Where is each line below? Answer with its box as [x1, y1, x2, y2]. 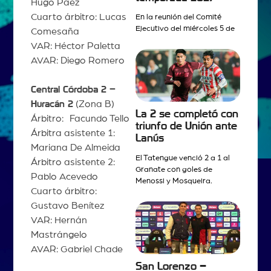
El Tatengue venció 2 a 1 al [135, 154, 230, 162]
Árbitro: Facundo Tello [30, 114, 129, 124]
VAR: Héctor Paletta [30, 41, 120, 51]
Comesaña [30, 27, 79, 37]
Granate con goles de [135, 165, 212, 174]
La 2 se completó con [135, 109, 238, 120]
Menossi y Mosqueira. [135, 177, 212, 185]
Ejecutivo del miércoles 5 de [135, 25, 235, 33]
